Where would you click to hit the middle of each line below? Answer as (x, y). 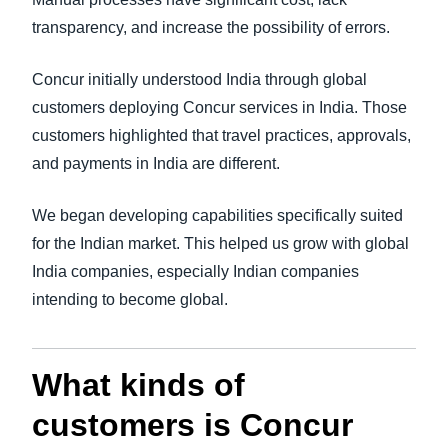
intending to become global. (130, 299)
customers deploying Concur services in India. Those (219, 107)
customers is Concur (192, 425)
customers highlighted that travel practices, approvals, (221, 135)
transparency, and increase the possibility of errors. (211, 27)
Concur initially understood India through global (199, 79)
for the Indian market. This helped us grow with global (220, 243)
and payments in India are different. (156, 163)
